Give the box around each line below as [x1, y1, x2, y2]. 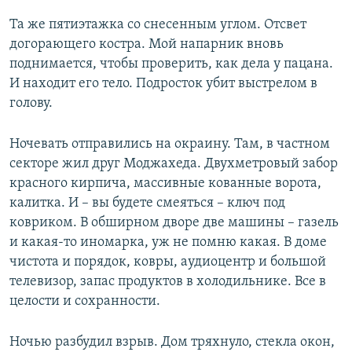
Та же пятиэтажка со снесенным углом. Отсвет [9, 17, 306, 33]
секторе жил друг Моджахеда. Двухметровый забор [9, 156, 338, 172]
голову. [9, 96, 53, 112]
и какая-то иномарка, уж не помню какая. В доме [9, 235, 327, 251]
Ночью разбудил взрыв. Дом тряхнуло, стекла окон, [9, 335, 335, 350]
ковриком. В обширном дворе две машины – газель [9, 215, 339, 231]
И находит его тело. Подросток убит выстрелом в [9, 76, 317, 92]
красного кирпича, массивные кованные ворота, [9, 176, 321, 192]
